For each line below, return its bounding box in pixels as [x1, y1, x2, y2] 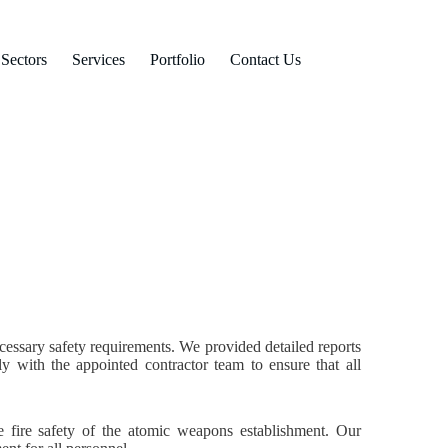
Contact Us [230, 51, 302, 68]
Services [72, 51, 126, 68]
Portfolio [150, 51, 206, 68]
